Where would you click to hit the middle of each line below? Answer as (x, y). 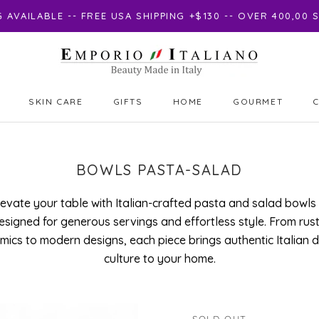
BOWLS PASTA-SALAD (159, 170)
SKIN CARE (56, 101)
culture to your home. (159, 258)
